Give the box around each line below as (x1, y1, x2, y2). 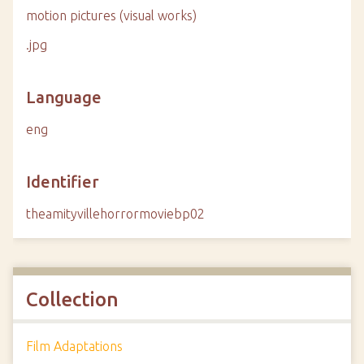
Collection (26, 288, 119, 310)
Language (26, 88, 102, 106)
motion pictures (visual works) (26, 8, 197, 23)
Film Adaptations (26, 339, 123, 353)
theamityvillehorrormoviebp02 (26, 206, 205, 221)
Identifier (26, 172, 99, 191)
